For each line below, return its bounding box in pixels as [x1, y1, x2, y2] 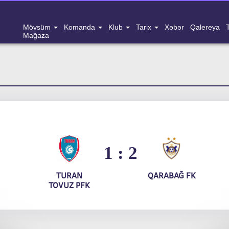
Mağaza [23, 31, 49, 39]
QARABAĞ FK [147, 171, 196, 180]
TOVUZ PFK [49, 180, 90, 190]
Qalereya [190, 23, 220, 31]
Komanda [64, 23, 97, 31]
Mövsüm [23, 23, 53, 31]
